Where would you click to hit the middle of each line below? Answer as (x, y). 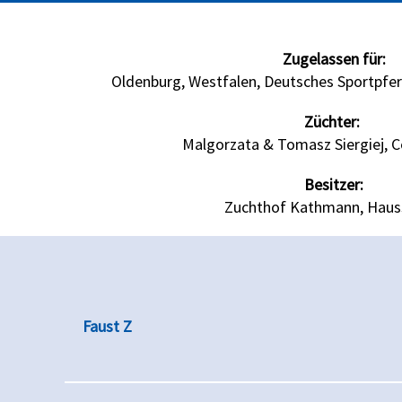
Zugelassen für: (334, 59)
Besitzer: (334, 185)
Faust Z (107, 327)
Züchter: (334, 122)
